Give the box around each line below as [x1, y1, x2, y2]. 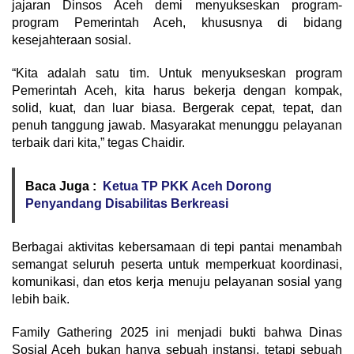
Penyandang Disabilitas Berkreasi [25, 197, 228, 211]
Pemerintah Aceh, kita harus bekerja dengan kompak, [12, 84, 342, 98]
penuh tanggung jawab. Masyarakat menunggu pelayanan [12, 119, 342, 133]
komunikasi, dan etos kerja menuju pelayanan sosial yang [12, 275, 342, 289]
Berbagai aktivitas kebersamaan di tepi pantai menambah [12, 240, 342, 254]
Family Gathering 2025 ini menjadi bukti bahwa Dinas [12, 326, 342, 340]
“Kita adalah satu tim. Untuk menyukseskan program [12, 66, 342, 81]
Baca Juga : [25, 179, 96, 194]
